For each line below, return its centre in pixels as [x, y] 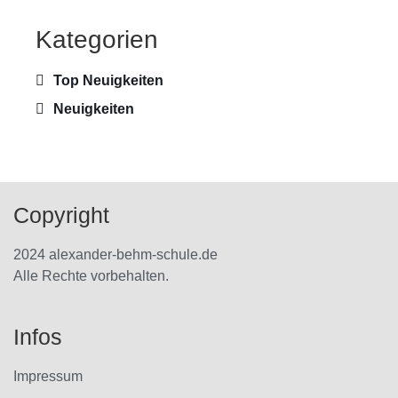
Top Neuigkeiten [108, 81]
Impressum [48, 377]
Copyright [61, 215]
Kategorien [97, 40]
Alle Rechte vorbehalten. [91, 275]
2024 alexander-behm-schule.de [115, 254]
